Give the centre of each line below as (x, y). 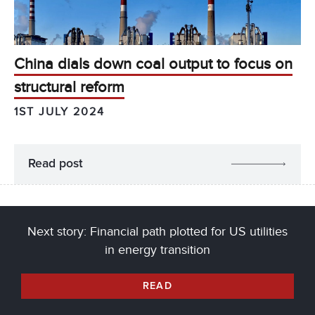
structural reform (69, 88)
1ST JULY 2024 (59, 112)
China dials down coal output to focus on (153, 65)
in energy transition (157, 250)
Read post (56, 164)
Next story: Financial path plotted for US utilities (157, 231)
